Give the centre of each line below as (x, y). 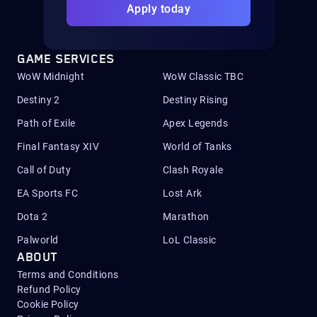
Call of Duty (44, 170)
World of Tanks (197, 146)
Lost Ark (183, 193)
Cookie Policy (48, 304)
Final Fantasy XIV (58, 146)
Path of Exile (46, 123)
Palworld (38, 240)
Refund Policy (49, 289)
